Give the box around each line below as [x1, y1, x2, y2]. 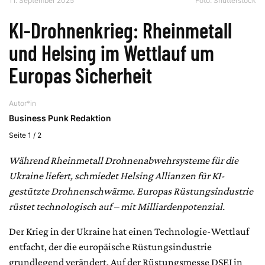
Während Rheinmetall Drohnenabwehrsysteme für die [9, 154, 238, 166]
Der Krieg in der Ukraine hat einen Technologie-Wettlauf [9, 225, 249, 237]
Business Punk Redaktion [9, 112, 111, 123]
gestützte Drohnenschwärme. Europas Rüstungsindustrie [9, 185, 253, 197]
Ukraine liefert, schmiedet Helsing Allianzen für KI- [9, 169, 225, 182]
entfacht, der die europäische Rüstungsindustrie [9, 240, 212, 253]
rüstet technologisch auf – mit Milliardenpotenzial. [9, 200, 225, 212]
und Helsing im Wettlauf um [9, 39, 214, 65]
